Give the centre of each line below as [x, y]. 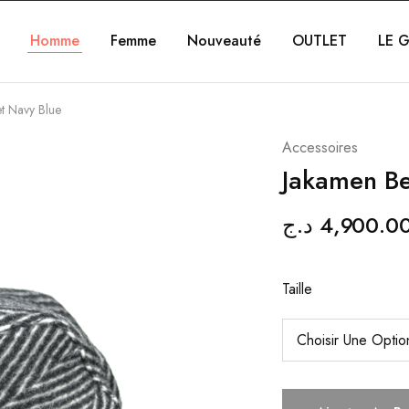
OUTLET [319, 41]
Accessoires [320, 147]
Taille [297, 289]
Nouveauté [224, 41]
